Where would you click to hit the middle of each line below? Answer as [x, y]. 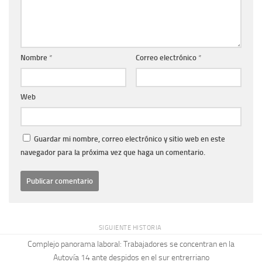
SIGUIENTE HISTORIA [131, 228]
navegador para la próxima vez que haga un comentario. [113, 152]
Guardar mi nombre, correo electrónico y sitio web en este [130, 139]
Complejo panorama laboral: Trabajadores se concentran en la [131, 244]
